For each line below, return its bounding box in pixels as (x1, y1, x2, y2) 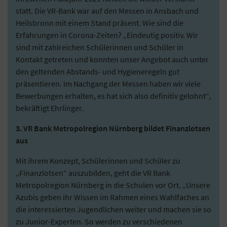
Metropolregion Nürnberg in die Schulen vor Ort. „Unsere (16, 179, 210, 190)
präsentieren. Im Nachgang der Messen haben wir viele (16, 78, 201, 89)
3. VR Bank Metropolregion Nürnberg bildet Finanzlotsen (16, 123, 210, 133)
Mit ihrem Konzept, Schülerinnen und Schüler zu (16, 155, 180, 166)
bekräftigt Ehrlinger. (16, 102, 84, 113)
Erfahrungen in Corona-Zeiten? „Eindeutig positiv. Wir (16, 29, 198, 40)
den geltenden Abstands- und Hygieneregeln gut (16, 66, 179, 77)
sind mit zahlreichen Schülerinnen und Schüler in (16, 42, 183, 52)
